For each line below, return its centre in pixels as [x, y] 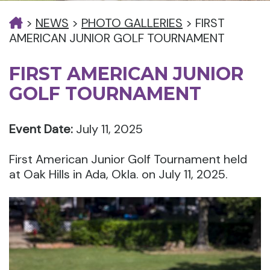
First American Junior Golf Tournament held [128, 159]
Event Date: [41, 129]
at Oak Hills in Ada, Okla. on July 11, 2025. [118, 174]
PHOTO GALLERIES [132, 23]
